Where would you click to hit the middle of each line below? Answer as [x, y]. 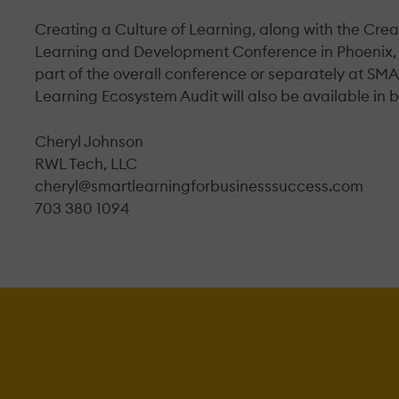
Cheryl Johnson [89, 141]
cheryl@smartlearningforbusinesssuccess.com [199, 186]
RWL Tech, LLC [86, 163]
